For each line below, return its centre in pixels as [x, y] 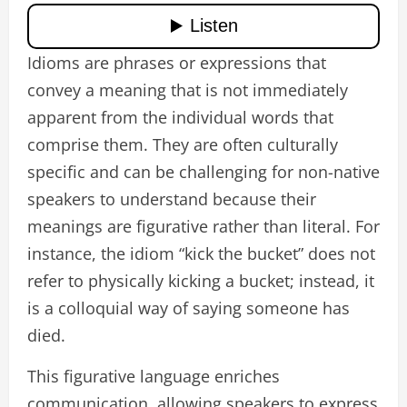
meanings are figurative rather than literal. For [203, 226]
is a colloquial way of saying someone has [189, 308]
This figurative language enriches [154, 376]
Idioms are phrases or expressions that [177, 62]
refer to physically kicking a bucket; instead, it [201, 280]
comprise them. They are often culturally [183, 144]
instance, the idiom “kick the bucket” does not [201, 253]
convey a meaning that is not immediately [188, 89]
